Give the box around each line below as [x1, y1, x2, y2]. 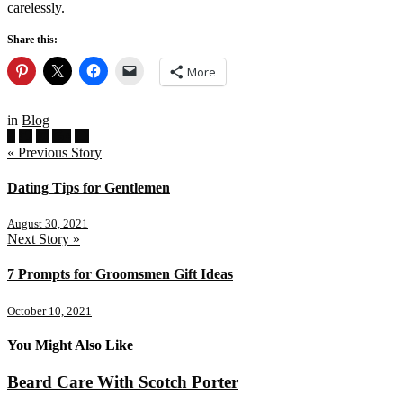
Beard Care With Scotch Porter [7, 372, 238, 392]
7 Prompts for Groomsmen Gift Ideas [7, 266, 233, 282]
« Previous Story [7, 144, 102, 160]
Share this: [7, 32, 58, 46]
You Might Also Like [7, 337, 133, 354]
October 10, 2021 [7, 303, 92, 318]
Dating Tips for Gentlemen [7, 179, 170, 195]
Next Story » [7, 231, 80, 247]
